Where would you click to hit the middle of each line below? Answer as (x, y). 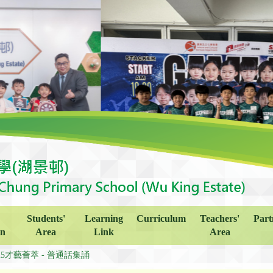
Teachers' (220, 218)
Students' (46, 218)
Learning (104, 218)
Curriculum (161, 218)
